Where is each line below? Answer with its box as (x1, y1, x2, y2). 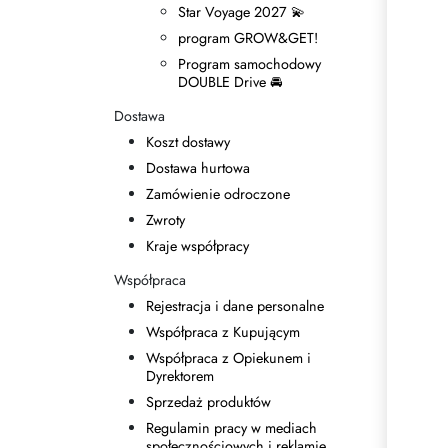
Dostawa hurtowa (146, 158, 250, 178)
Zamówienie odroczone (146, 184, 290, 204)
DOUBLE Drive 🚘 (178, 72, 283, 92)
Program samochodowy (178, 54, 321, 74)
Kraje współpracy (146, 236, 249, 256)
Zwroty (146, 210, 185, 230)
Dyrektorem (146, 366, 214, 386)
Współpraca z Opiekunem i (146, 348, 311, 368)
